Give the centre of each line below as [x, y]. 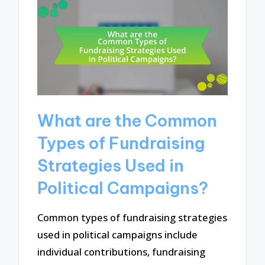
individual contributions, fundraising [122, 251]
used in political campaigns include [118, 234]
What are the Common [127, 120]
